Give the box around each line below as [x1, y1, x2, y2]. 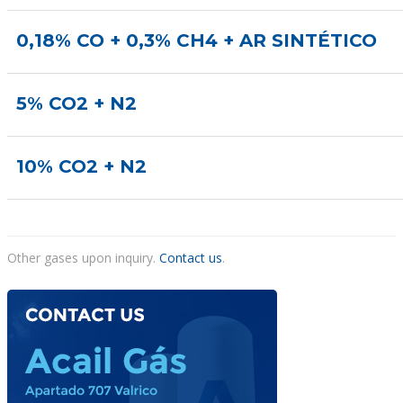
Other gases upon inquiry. [7, 248, 160, 266]
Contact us [159, 248, 223, 266]
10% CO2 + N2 [16, 155, 148, 177]
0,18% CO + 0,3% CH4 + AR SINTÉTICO [16, 29, 378, 51]
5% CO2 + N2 [16, 92, 138, 114]
